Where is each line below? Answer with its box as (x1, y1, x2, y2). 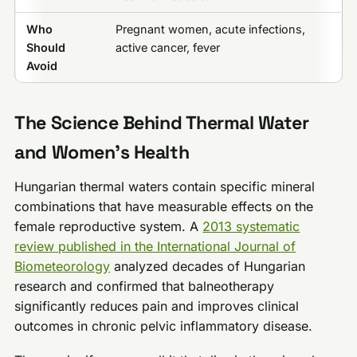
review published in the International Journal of (14, 238, 296, 255)
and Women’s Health (14, 139, 190, 164)
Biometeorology (14, 258, 111, 275)
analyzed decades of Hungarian (110, 258, 306, 275)
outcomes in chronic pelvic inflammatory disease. (14, 318, 313, 335)
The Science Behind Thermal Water (14, 110, 309, 135)
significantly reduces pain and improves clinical (14, 298, 300, 315)
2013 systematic (202, 218, 300, 235)
